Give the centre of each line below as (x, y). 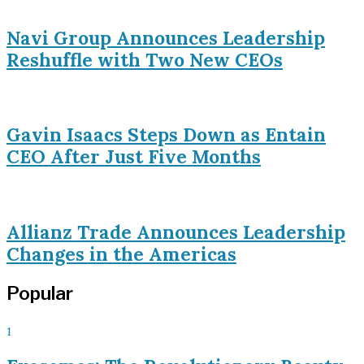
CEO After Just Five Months (134, 157)
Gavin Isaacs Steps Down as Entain (166, 135)
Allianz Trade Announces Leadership (176, 232)
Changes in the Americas (121, 253)
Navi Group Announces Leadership (166, 37)
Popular (40, 294)
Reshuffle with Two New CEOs (145, 59)
